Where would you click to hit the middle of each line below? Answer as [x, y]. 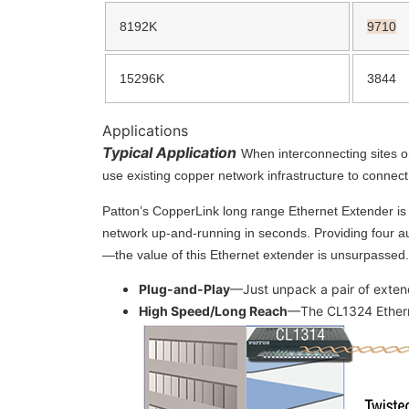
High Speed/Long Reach [213, 311]
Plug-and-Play [184, 289]
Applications [145, 131]
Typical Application [169, 153]
